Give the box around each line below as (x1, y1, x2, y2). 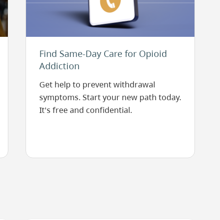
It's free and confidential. (39, 104, 132, 115)
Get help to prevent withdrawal (39, 79, 155, 90)
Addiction (39, 59, 80, 72)
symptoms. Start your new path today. (39, 91, 181, 103)
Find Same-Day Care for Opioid (39, 47, 167, 59)
